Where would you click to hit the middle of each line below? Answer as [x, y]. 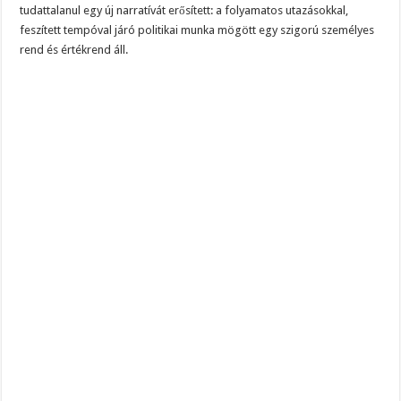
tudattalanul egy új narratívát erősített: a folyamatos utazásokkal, [184, 11]
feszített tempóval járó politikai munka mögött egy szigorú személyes [197, 30]
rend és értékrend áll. [74, 50]
